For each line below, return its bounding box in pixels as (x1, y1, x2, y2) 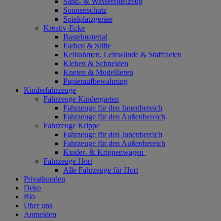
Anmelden (24, 210, 56, 219)
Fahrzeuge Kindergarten (43, 95, 119, 104)
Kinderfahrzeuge (24, 86, 76, 95)
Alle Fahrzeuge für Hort (63, 166, 138, 175)
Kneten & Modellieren (63, 68, 133, 77)
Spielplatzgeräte (63, 15, 112, 24)
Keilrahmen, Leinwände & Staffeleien (63, 50, 182, 59)
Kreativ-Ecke (43, 24, 85, 33)
